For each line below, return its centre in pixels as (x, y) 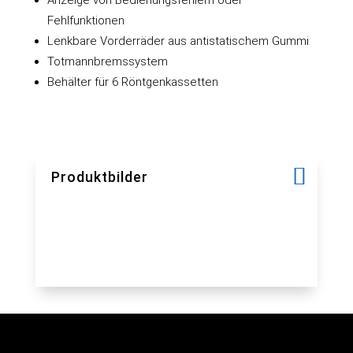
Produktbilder (99, 176)
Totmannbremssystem (107, 61)
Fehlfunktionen (85, 20)
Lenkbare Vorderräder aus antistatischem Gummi (178, 41)
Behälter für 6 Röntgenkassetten (132, 82)
